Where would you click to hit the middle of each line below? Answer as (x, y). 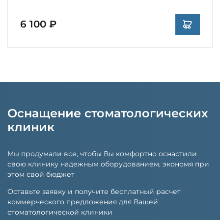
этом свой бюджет (41, 174)
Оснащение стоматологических (108, 113)
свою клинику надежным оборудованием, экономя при (108, 164)
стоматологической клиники (60, 212)
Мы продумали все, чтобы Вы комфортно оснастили (102, 153)
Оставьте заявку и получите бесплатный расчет (94, 191)
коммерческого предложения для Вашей (83, 202)
